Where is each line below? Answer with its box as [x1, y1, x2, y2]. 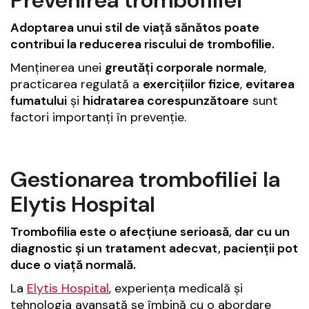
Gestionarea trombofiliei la [10, 164, 280, 194]
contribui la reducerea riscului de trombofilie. [10, 35, 275, 52]
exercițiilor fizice [143, 75, 240, 92]
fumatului [10, 92, 67, 109]
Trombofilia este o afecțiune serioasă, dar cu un [10, 223, 290, 240]
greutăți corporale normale [105, 59, 264, 76]
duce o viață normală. [10, 256, 136, 273]
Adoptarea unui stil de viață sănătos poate [10, 19, 259, 36]
